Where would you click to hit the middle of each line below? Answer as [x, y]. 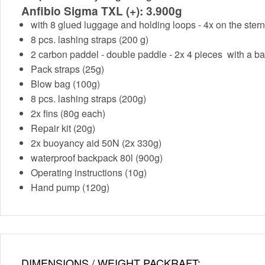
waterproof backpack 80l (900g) [97, 158]
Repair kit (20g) [63, 128]
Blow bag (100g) [65, 84]
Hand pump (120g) [70, 188]
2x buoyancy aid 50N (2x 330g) [96, 143]
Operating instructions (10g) [89, 173]
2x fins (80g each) [68, 114]
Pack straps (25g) [67, 69]
